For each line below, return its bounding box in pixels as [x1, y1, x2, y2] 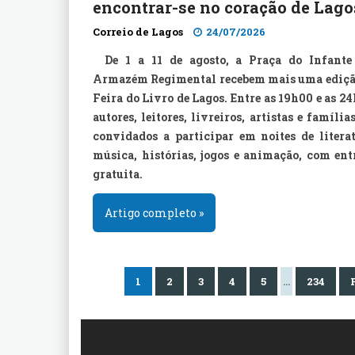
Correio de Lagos [93, 25, 183, 39]
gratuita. [93, 166, 143, 181]
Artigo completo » [105, 205, 204, 220]
